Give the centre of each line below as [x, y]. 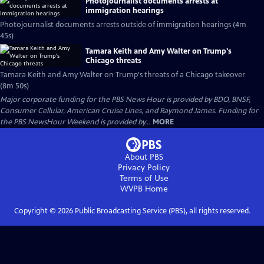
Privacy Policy [144, 168]
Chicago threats [113, 60]
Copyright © [36, 211]
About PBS [144, 157]
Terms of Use [144, 178]
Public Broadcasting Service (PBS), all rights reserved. [161, 211]
